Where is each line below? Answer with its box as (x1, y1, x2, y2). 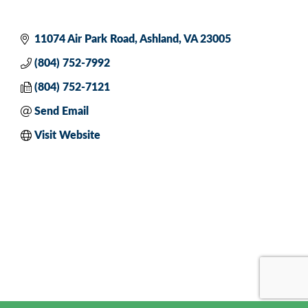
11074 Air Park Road (34, 33, 135, 45)
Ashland (140, 33, 179, 45)
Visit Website (34, 129, 100, 141)
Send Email (34, 105, 89, 117)
